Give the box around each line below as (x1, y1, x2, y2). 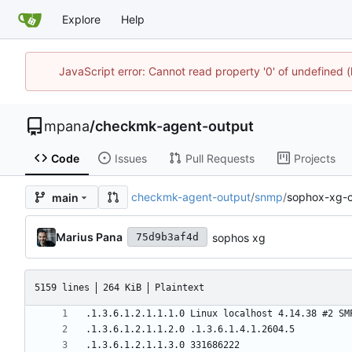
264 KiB (103, 281, 141, 293)
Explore (62, 13, 101, 26)
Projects (293, 151, 335, 165)
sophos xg (212, 230, 266, 244)
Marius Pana (56, 229, 123, 244)
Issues (114, 151, 147, 165)
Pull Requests (185, 151, 255, 165)
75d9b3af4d (136, 231, 199, 244)
